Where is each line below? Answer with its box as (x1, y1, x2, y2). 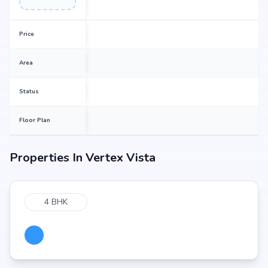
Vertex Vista (86, 150, 156, 166)
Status (19, 87, 39, 96)
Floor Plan (19, 116, 50, 124)
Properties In (10, 150, 86, 166)
